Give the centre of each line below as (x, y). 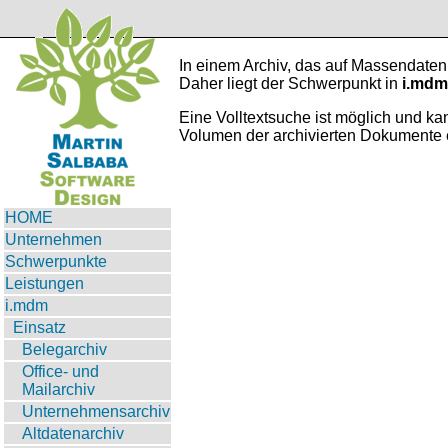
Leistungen (44, 283)
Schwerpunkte (56, 261)
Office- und (60, 371)
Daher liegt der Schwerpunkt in (290, 83)
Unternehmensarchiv (96, 411)
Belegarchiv (64, 349)
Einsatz (39, 327)
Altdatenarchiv (73, 433)
